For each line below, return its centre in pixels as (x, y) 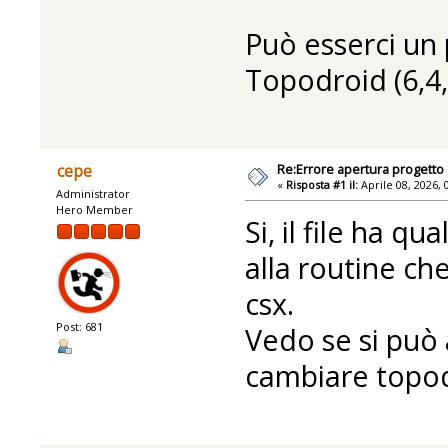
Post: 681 (80, 326)
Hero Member (95, 209)
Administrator (93, 193)
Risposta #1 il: (322, 184)
